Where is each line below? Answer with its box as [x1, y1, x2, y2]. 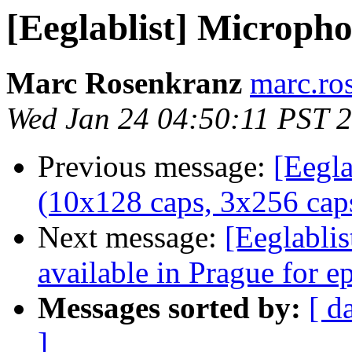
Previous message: [38, 149, 273, 184]
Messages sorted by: [38, 291, 301, 325]
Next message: [38, 220, 225, 255]
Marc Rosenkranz [6, 66, 242, 101]
